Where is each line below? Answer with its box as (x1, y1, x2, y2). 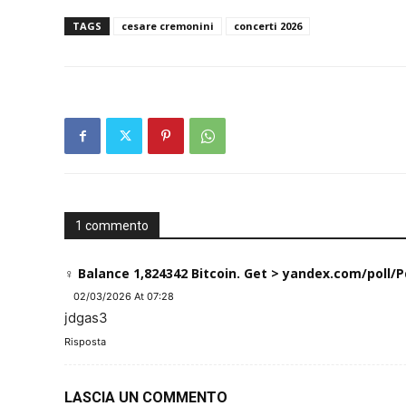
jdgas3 (64, 309, 108, 326)
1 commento (75, 218, 149, 233)
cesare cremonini (121, 19, 214, 33)
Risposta (64, 335, 106, 348)
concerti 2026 (234, 19, 302, 33)
